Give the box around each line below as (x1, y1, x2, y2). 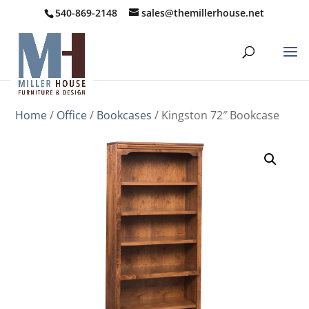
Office (57, 108, 88, 123)
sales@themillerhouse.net (141, 6, 265, 19)
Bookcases (97, 108, 152, 123)
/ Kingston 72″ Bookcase (152, 108, 280, 123)
